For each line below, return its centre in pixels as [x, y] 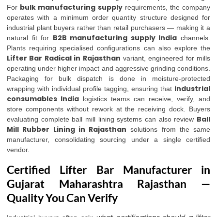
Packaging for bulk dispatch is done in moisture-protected [108, 78]
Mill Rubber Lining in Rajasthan [67, 129]
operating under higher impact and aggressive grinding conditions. [108, 68]
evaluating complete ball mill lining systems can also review [102, 119]
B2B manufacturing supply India [115, 38]
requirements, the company [166, 7]
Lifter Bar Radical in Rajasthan [64, 58]
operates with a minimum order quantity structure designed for [108, 17]
